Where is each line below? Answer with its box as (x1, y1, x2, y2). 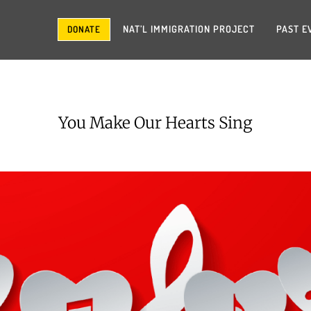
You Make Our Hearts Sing (58, 113, 253, 133)
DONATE (67, 23, 101, 35)
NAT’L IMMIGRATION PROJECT (123, 23, 255, 35)
